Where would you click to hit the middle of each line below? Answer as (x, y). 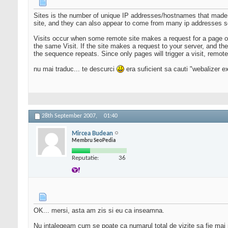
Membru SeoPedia (94, 140)
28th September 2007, (70, 116)
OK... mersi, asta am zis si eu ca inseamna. (99, 211)
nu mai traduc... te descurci (75, 69)
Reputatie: (85, 158)
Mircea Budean (92, 133)
